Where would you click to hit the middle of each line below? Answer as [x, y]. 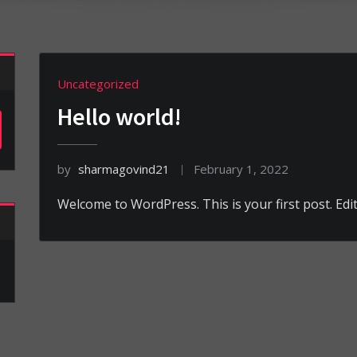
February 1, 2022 [241, 169]
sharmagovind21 [124, 169]
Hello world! [120, 116]
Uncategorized [98, 84]
